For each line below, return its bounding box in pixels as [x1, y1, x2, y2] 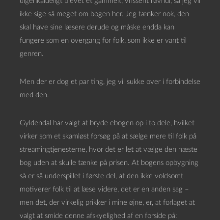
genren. [20, 50, 44, 57]
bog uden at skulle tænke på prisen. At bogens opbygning [20, 159, 198, 166]
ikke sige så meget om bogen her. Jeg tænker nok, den [20, 10, 189, 18]
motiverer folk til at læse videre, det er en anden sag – [20, 186, 189, 193]
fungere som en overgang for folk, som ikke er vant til [20, 37, 187, 44]
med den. [20, 91, 49, 99]
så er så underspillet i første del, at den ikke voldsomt [20, 172, 183, 180]
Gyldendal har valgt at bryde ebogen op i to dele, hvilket [20, 119, 194, 127]
